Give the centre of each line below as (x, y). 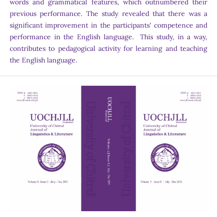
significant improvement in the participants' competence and (108, 25)
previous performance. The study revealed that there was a (108, 14)
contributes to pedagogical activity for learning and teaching (108, 49)
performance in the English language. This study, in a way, (108, 37)
